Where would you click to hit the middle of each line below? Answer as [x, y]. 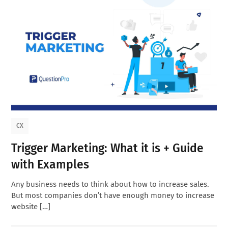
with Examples [50, 164]
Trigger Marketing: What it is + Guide [108, 148]
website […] [31, 206]
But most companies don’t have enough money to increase [113, 195]
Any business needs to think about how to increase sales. [110, 184]
